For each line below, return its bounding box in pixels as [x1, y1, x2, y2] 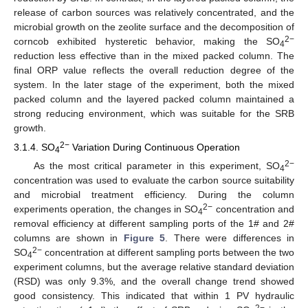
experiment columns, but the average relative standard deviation [14, 261, 294, 272]
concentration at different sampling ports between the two [42, 247, 294, 258]
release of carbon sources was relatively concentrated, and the [14, 6, 294, 18]
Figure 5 [123, 232, 166, 243]
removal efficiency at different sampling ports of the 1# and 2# [14, 218, 294, 229]
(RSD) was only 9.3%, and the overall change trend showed [14, 276, 294, 287]
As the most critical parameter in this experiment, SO [33, 160, 280, 171]
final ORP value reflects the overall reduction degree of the [14, 64, 294, 76]
